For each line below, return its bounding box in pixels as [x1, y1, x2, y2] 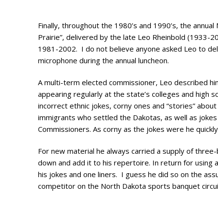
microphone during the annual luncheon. [38, 55, 169, 65]
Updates [165, 19, 204, 30]
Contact [165, 40, 201, 52]
